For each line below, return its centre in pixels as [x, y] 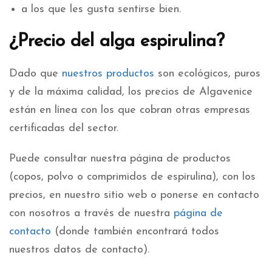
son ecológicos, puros [207, 73]
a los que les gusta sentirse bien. [101, 9]
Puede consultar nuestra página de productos [120, 158]
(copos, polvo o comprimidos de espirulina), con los [132, 177]
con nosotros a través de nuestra [91, 213]
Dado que [36, 73]
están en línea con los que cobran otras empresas [130, 110]
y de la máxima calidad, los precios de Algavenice [131, 92]
